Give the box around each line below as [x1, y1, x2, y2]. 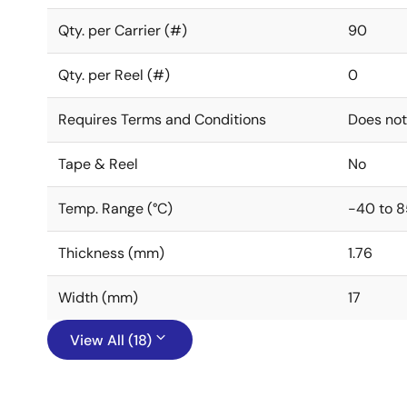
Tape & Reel [58, 154, 138, 174]
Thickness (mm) [58, 243, 164, 263]
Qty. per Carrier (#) [58, 21, 187, 40]
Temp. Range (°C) [58, 199, 173, 218]
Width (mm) [58, 288, 138, 307]
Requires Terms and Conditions [58, 110, 266, 129]
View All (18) [70, 331, 152, 350]
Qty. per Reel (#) [58, 65, 170, 84]
